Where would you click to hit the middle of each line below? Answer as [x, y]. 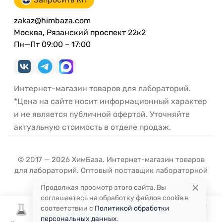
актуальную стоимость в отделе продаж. [92, 127]
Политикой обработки [132, 208]
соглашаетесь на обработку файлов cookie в [115, 198]
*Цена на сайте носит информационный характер [111, 102]
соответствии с [68, 208]
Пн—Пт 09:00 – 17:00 [52, 45]
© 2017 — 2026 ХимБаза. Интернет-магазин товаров [111, 160]
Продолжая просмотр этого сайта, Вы [103, 188]
